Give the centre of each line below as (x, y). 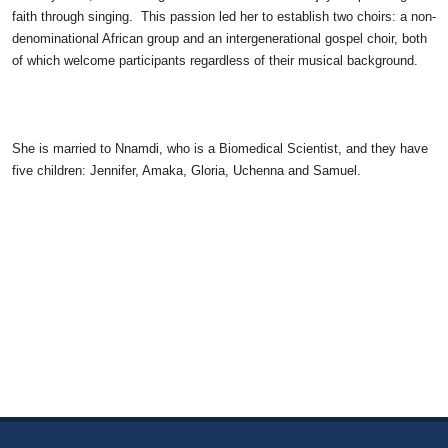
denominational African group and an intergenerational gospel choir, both (219, 38)
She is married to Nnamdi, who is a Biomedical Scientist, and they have (220, 148)
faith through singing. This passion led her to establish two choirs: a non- (224, 16)
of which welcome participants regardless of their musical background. (217, 60)
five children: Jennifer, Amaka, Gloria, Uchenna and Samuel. (186, 170)
